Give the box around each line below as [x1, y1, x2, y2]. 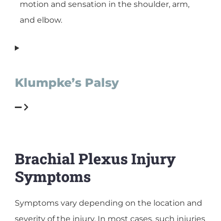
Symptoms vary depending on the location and [15, 198, 202, 208]
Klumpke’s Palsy [15, 75, 119, 90]
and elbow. [20, 15, 62, 25]
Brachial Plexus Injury [15, 148, 176, 168]
